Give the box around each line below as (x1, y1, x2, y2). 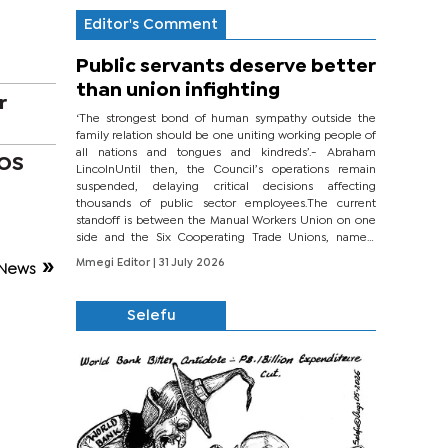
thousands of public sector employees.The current (76, 199, 376, 210)
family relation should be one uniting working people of (76, 131, 376, 142)
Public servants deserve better (76, 58, 375, 76)
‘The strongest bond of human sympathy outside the (76, 114, 376, 125)
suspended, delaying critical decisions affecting (76, 182, 376, 193)
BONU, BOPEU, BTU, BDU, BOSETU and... (76, 250, 298, 261)
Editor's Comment (84, 19, 218, 32)
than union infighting (76, 82, 280, 100)
